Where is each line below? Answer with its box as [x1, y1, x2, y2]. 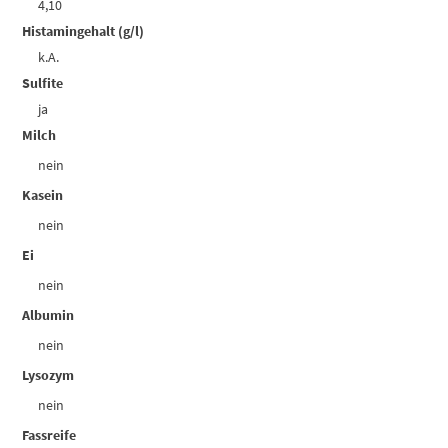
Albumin [22, 306, 75, 325]
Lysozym [22, 366, 75, 385]
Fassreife [22, 426, 77, 445]
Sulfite [22, 74, 64, 93]
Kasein [22, 186, 64, 205]
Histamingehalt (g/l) [22, 22, 145, 41]
